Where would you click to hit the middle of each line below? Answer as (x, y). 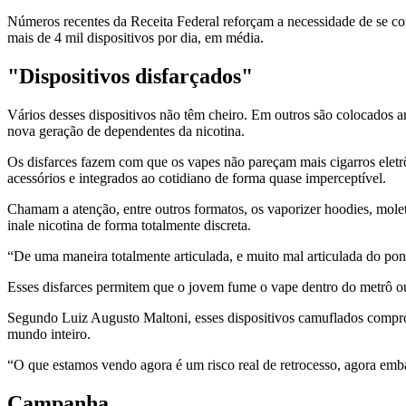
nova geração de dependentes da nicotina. (126, 130)
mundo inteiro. (49, 333)
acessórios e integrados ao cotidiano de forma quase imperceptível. (197, 178)
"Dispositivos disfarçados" (130, 76)
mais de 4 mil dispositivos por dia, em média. (135, 38)
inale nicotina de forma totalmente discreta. (129, 225)
